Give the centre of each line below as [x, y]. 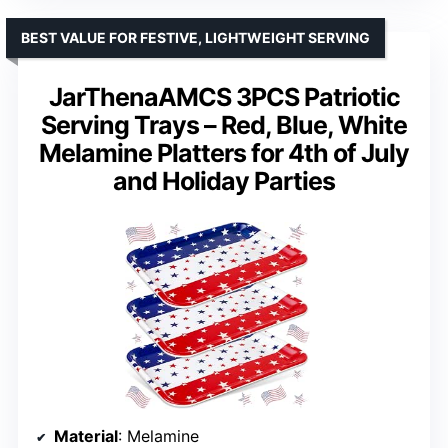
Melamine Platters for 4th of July [224, 153]
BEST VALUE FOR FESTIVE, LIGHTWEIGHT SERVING [195, 38]
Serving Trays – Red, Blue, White [224, 125]
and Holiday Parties [224, 181]
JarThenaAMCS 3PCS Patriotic [224, 97]
